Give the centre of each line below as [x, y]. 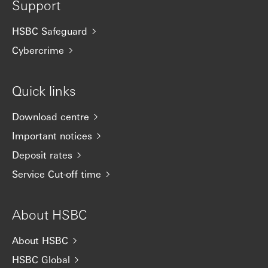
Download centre [51, 117]
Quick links [44, 91]
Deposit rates [42, 155]
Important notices [52, 136]
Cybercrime [38, 50]
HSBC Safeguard [50, 31]
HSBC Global [41, 260]
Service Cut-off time [57, 174]
